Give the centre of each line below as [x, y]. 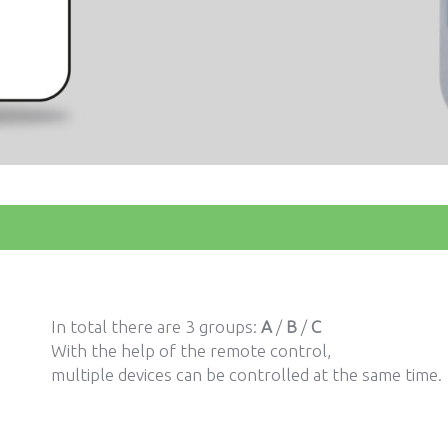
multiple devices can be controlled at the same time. [246, 374]
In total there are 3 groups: [155, 326]
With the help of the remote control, [190, 350]
